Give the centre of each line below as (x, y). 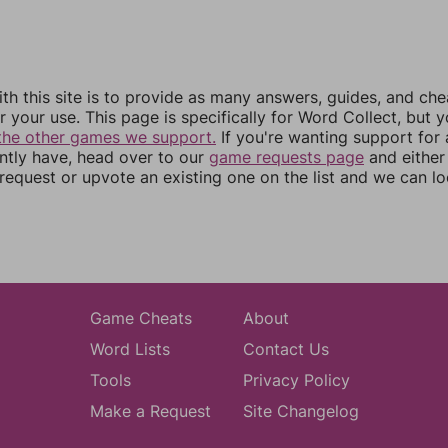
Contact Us (285, 349)
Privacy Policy (296, 380)
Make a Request (150, 411)
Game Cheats (140, 318)
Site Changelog (300, 411)
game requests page (286, 157)
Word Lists (129, 349)
